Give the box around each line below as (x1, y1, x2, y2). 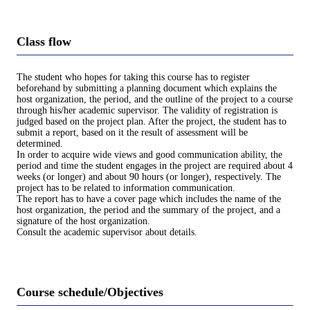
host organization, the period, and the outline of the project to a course (17, 93, 293, 104)
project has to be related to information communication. (17, 182, 235, 193)
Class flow (17, 34, 71, 48)
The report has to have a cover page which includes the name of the (17, 193, 281, 204)
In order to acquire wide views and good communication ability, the (17, 149, 282, 160)
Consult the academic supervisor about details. (17, 226, 197, 237)
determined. (17, 138, 63, 149)
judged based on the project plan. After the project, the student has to (17, 116, 286, 127)
